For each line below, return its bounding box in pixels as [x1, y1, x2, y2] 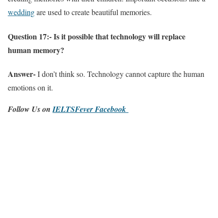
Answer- [8, 68, 37, 79]
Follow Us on [8, 103, 53, 114]
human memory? [8, 44, 64, 55]
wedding [8, 7, 35, 18]
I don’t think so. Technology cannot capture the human [37, 68, 204, 79]
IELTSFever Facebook [53, 103, 128, 114]
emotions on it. [8, 82, 53, 92]
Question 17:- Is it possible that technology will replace [8, 30, 185, 42]
